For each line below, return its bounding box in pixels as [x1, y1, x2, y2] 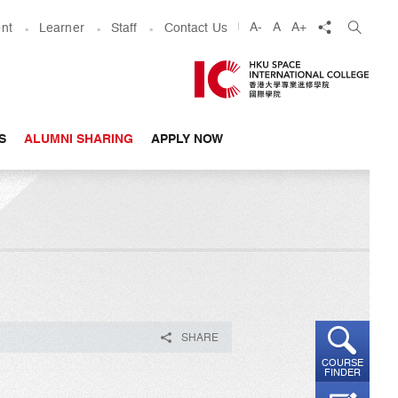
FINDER [324, 367, 361, 378]
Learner [38, 20, 84, 35]
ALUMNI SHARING [24, 131, 133, 146]
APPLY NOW [151, 131, 223, 146]
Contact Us [163, 20, 227, 35]
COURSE [322, 357, 363, 369]
